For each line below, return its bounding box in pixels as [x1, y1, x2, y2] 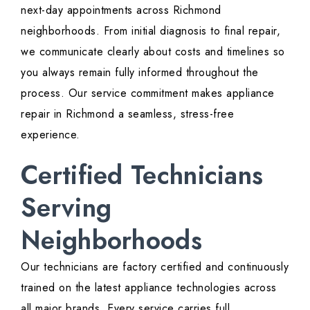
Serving [21, 189, 112, 227]
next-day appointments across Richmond [21, 2, 221, 19]
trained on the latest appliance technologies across [21, 280, 277, 296]
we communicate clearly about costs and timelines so [21, 44, 285, 60]
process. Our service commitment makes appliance [21, 85, 275, 102]
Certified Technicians [21, 156, 264, 194]
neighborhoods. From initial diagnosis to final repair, [21, 23, 280, 39]
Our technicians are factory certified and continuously [21, 259, 289, 275]
